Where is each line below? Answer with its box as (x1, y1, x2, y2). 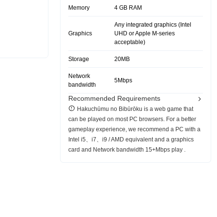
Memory (68, 4, 90, 11)
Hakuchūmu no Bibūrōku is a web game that (77, 106, 193, 112)
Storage (68, 56, 89, 62)
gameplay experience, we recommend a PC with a (68, 126, 201, 133)
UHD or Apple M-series (114, 30, 175, 37)
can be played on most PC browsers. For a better (68, 116, 196, 123)
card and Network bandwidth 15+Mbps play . (68, 146, 186, 153)
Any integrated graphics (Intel (114, 21, 191, 28)
